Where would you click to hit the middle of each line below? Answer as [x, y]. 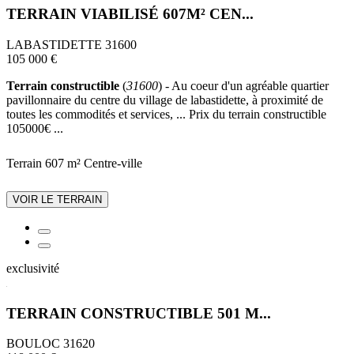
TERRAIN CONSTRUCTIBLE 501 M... [139, 313]
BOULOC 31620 [51, 344]
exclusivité [33, 268]
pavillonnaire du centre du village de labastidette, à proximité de [165, 100]
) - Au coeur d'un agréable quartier [243, 86]
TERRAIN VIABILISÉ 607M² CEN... [130, 14]
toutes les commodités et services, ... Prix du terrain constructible [166, 114]
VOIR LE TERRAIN [57, 200]
